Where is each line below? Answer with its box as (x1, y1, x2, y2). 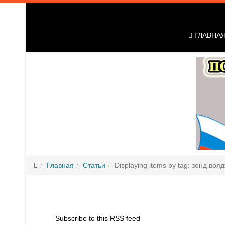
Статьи (83, 161, 105, 169)
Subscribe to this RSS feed (55, 214, 140, 222)
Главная (47, 161, 74, 169)
